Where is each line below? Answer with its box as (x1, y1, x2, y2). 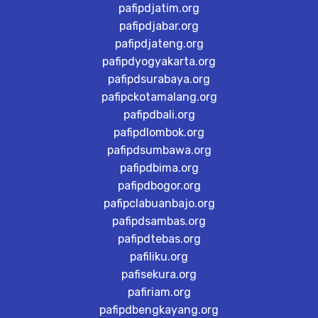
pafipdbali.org (123, 108, 195, 121)
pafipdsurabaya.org (108, 72, 210, 86)
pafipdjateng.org (114, 37, 204, 50)
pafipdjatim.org (119, 1, 199, 15)
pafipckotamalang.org (101, 90, 217, 104)
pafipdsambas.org (112, 214, 206, 228)
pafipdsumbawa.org (106, 143, 212, 157)
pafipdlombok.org (114, 126, 204, 139)
